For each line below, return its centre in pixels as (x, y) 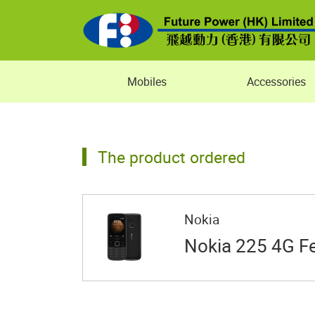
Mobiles (147, 82)
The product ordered (172, 157)
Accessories (276, 82)
